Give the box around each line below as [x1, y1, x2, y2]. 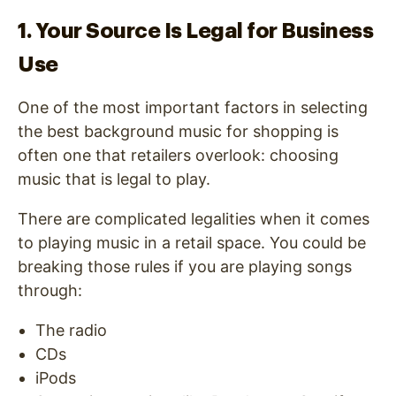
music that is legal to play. [18, 170, 210, 189]
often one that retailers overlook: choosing [18, 146, 339, 165]
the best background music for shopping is [18, 122, 339, 141]
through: [18, 281, 82, 301]
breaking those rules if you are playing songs [18, 257, 352, 277]
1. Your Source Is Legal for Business [18, 20, 373, 42]
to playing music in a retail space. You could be [18, 233, 366, 253]
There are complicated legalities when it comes [18, 209, 369, 229]
